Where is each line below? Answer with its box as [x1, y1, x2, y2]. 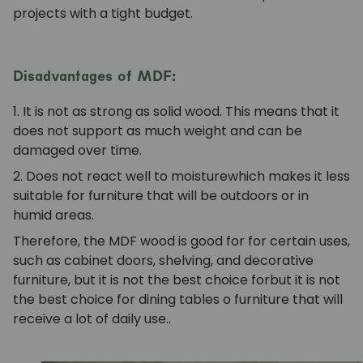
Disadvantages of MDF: [13, 66, 176, 85]
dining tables [139, 290, 220, 310]
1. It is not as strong [13, 102, 132, 122]
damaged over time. [13, 141, 142, 160]
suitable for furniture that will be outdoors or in [13, 186, 309, 206]
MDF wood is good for [109, 232, 245, 251]
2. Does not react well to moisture [13, 167, 228, 186]
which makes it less [228, 167, 350, 186]
